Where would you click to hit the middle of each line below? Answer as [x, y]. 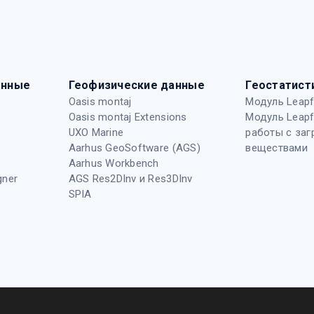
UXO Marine [96, 133]
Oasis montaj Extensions [128, 117]
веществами [277, 148]
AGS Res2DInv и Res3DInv [130, 179]
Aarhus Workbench [114, 164]
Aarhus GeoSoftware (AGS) [134, 148]
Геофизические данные [136, 86]
